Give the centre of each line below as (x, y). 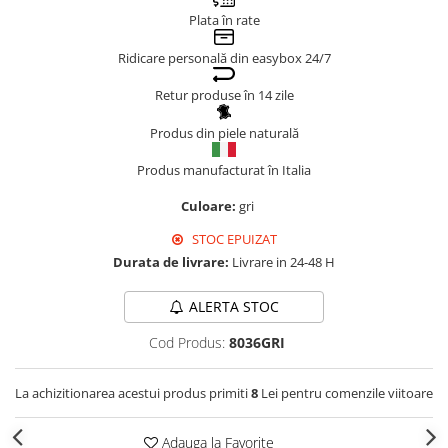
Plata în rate (224, 20)
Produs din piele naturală (224, 133)
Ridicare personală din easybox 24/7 (224, 58)
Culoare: (210, 206)
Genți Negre (55, 25)
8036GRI (256, 342)
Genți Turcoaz (61, 181)
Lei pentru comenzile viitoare (345, 393)
